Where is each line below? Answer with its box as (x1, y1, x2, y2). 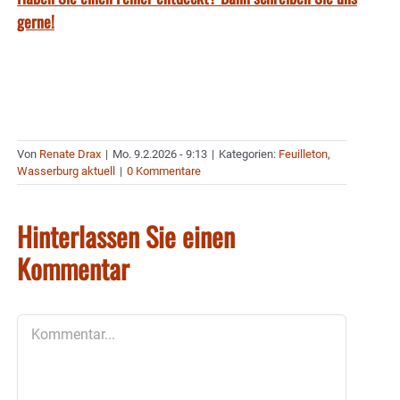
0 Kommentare (127, 164, 201, 179)
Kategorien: (219, 147, 279, 162)
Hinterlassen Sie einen (17, 216, 235, 257)
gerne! (17, 9, 54, 33)
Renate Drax (39, 147, 101, 162)
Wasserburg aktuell (17, 164, 115, 179)
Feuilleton (279, 147, 328, 162)
